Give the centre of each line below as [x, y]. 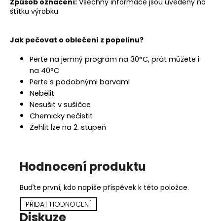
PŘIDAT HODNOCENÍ [58, 204]
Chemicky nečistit [61, 116]
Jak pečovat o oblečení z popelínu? [77, 40]
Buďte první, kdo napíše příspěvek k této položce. [104, 187]
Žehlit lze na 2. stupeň [69, 127]
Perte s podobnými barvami [80, 82]
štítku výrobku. [35, 12]
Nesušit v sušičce [60, 104]
